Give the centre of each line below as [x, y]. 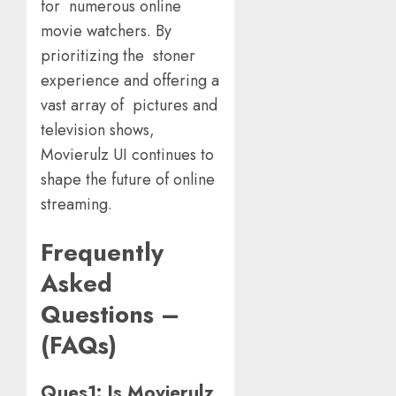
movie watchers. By [106, 31]
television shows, [98, 130]
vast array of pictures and [129, 106]
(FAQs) [82, 345]
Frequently [102, 252]
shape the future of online [128, 180]
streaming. [81, 205]
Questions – [110, 314]
